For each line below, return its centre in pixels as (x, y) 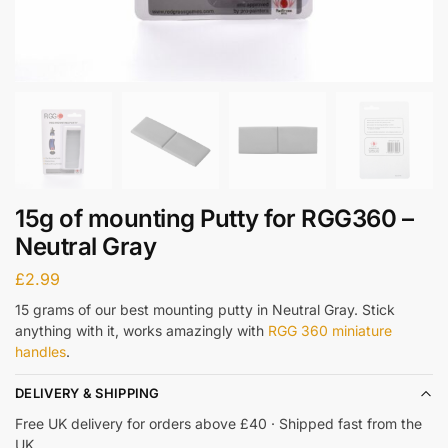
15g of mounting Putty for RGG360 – (214, 218)
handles (40, 351)
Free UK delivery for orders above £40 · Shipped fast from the (218, 423)
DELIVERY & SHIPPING (87, 393)
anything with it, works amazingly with (141, 330)
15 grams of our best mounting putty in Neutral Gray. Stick (205, 309)
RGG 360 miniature (330, 330)
